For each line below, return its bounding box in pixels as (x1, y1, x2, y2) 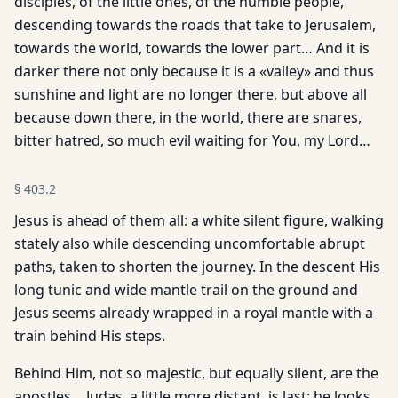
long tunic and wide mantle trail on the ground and (14, 280, 358, 299)
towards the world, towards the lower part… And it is (14, 38, 370, 58)
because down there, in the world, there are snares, (14, 107, 362, 127)
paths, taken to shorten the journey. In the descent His (14, 257, 380, 276)
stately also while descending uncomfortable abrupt (14, 234, 365, 253)
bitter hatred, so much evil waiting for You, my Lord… (14, 131, 370, 150)
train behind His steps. (14, 326, 165, 346)
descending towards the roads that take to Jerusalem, (14, 15, 376, 35)
